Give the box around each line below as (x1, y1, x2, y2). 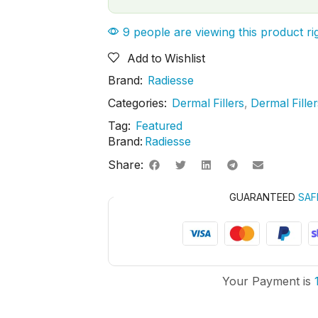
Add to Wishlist (127, 52, 205, 66)
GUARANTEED (229, 190, 298, 203)
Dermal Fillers (172, 97, 244, 111)
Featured (136, 119, 182, 133)
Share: (108, 158, 143, 172)
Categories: (108, 97, 167, 111)
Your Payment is (222, 273, 314, 288)
